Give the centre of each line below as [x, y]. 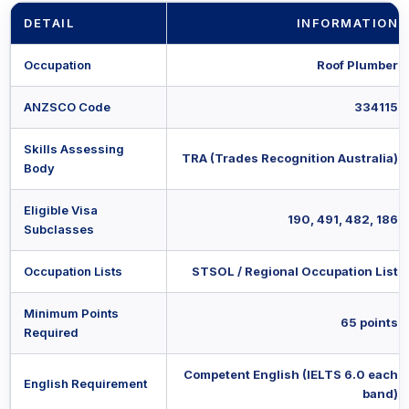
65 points [369, 323]
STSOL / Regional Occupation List [295, 272]
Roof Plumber [357, 65]
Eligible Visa [61, 210]
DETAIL [49, 23]
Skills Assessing [74, 149]
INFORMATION [347, 23]
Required [51, 333]
